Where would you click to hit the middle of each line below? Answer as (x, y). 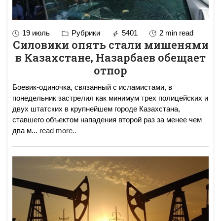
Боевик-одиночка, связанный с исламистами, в (92, 87)
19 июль (36, 33)
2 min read (176, 33)
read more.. (58, 130)
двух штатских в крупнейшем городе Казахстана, (96, 109)
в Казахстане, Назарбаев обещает (110, 57)
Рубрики (85, 33)
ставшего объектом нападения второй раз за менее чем (107, 119)
